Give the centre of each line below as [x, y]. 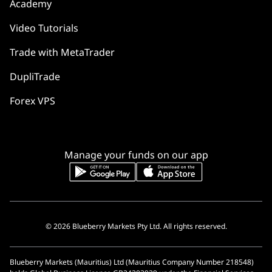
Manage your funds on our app [136, 155]
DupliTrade [35, 77]
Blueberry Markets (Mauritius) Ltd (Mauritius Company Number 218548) [132, 262]
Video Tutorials [44, 28]
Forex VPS [32, 101]
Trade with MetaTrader [62, 53]
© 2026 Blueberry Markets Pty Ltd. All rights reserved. [136, 226]
